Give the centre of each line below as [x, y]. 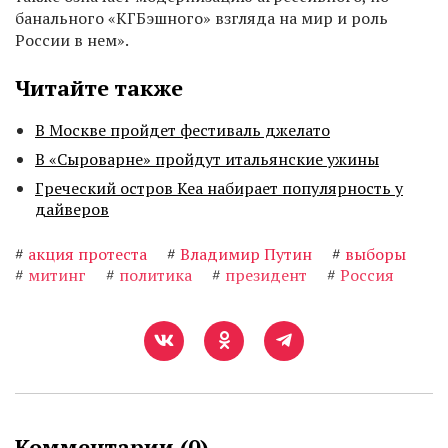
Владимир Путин [246, 254]
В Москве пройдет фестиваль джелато [182, 130]
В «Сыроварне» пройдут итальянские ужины [207, 159]
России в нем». [72, 40]
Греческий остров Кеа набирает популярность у [219, 188]
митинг [57, 275]
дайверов [72, 209]
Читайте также [99, 87]
